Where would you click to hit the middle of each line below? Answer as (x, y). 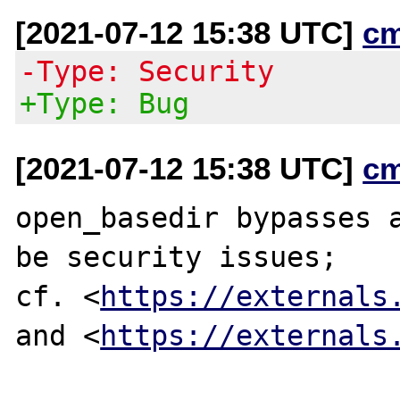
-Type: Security (147, 71)
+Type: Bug (105, 103)
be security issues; (177, 257)
